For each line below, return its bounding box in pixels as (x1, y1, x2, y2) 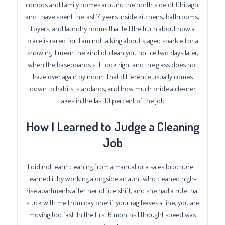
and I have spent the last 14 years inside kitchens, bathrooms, (26, 11, 199, 21)
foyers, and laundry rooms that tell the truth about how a (30, 23, 195, 33)
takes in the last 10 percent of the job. (59, 95, 166, 105)
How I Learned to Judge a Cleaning (26, 118, 199, 135)
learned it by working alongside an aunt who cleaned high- (28, 174, 197, 183)
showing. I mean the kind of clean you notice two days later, (27, 47, 198, 57)
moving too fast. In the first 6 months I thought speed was (29, 210, 196, 219)
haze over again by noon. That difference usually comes (32, 71, 193, 81)
